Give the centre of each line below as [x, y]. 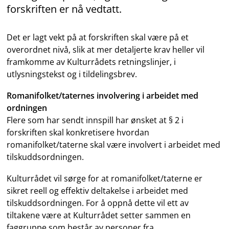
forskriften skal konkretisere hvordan [78, 132]
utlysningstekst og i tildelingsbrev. [72, 74]
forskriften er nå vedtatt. [64, 9]
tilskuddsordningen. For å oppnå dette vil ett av [98, 203]
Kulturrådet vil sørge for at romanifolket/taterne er [105, 178]
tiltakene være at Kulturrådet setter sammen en [99, 215]
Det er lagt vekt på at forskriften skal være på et [98, 37]
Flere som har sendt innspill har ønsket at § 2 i [95, 120]
